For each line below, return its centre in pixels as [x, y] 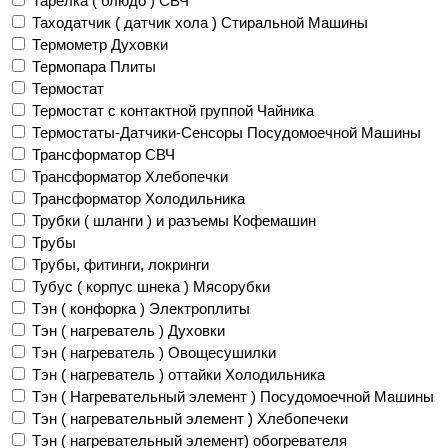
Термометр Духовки [100, 44]
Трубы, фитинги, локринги [120, 264]
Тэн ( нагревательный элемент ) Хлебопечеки [190, 418]
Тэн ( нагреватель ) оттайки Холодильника [178, 374]
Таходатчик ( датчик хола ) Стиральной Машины [200, 22]
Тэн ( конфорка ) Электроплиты [141, 308]
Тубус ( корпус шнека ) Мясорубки [151, 286]
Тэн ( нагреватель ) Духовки [128, 330]
